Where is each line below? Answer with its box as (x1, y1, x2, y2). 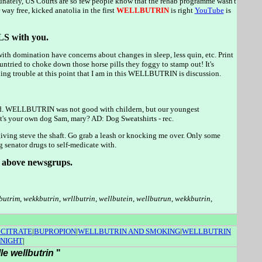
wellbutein (98, 194, 133, 203)
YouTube (194, 5, 224, 15)
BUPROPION (34, 227, 76, 236)
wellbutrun (136, 194, 171, 203)
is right (168, 5, 195, 15)
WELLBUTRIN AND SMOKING (78, 227, 180, 236)
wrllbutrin (62, 194, 95, 203)
